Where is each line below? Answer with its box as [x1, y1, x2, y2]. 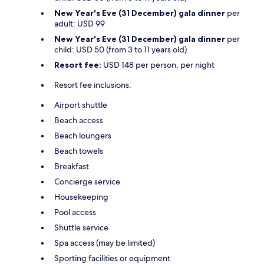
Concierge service [54, 176, 120, 187]
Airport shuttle [54, 100, 107, 111]
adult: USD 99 [54, 18, 105, 29]
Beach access [54, 115, 103, 126]
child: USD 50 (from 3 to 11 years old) [54, 44, 187, 55]
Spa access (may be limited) [54, 237, 155, 249]
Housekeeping [54, 192, 108, 203]
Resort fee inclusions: [54, 80, 131, 91]
